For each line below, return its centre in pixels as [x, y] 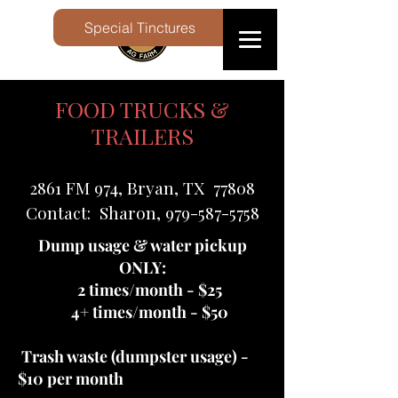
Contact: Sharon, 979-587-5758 [142, 212]
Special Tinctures [140, 28]
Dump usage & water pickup [142, 245]
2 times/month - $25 [142, 290]
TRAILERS [142, 135]
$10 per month [71, 378]
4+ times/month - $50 [142, 312]
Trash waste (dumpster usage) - [133, 356]
